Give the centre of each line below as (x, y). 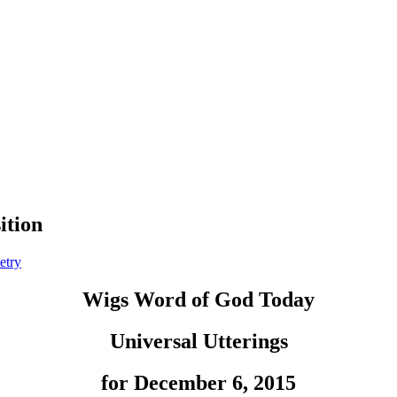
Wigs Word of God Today (198, 299)
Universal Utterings (198, 341)
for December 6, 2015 (198, 382)
